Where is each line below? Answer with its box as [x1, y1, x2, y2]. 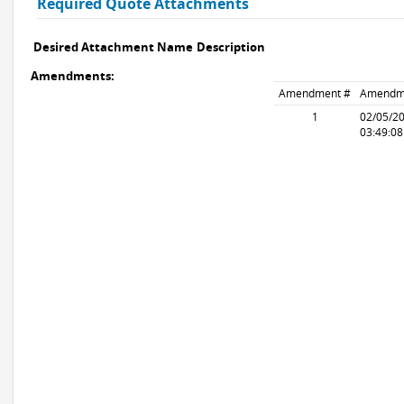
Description [197, 39, 265, 55]
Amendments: [31, 68, 115, 84]
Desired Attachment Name [33, 39, 193, 55]
